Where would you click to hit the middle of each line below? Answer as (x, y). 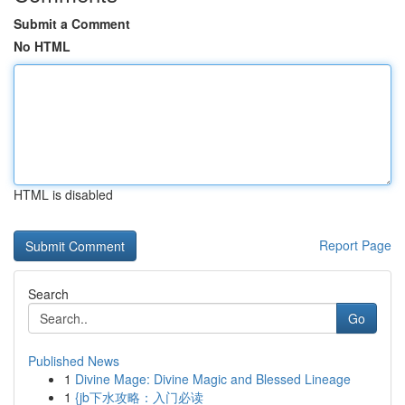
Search (48, 294)
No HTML (42, 46)
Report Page (355, 245)
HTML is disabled (63, 194)
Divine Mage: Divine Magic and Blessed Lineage (213, 379)
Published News (74, 361)
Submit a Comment (72, 24)
